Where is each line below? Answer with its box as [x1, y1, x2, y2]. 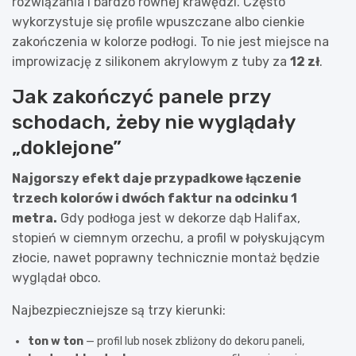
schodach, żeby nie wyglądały [12, 110, 295, 133]
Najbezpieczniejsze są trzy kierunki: [12, 302, 226, 318]
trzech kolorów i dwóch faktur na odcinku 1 [12, 190, 297, 206]
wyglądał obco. [12, 269, 101, 285]
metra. [12, 210, 57, 226]
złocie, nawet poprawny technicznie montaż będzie [12, 250, 319, 265]
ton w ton [28, 334, 83, 348]
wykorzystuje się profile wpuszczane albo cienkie [12, 14, 304, 29]
